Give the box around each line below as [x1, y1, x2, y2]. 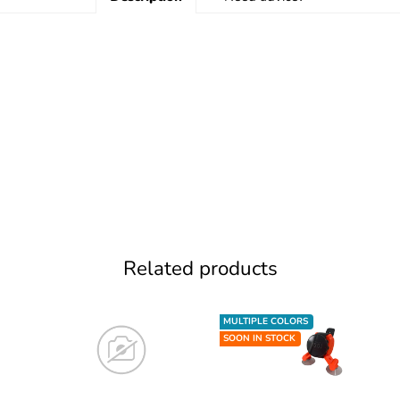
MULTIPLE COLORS [222, 314, 308, 328]
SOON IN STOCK [222, 331, 296, 345]
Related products [122, 254, 278, 282]
